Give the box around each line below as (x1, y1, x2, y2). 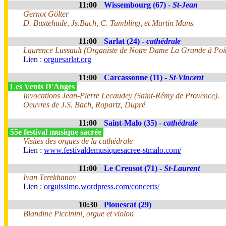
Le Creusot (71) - (104, 164, 164, 173)
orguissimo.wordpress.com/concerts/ (44, 182, 159, 191)
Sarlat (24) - (104, 37, 146, 45)
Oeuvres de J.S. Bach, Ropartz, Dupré (23, 100, 145, 109)
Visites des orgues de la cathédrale (23, 137, 133, 145)
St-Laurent (164, 164, 200, 173)
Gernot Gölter (23, 10, 69, 18)
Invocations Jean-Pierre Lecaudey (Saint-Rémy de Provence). (23, 91, 219, 100)
